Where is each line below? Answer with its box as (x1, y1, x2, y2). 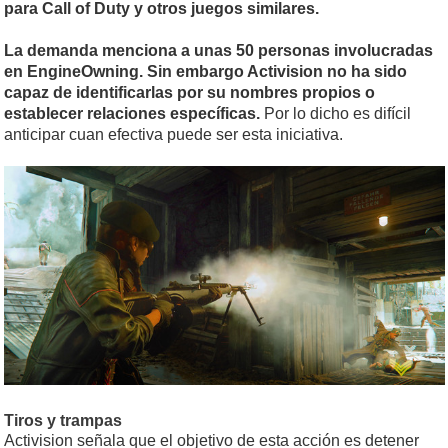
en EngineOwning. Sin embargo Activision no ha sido (4, 63, 407, 81)
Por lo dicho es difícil (260, 105, 411, 123)
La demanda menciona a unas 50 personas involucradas (4, 42, 433, 60)
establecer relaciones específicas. (4, 105, 260, 123)
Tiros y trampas (4, 411, 122, 429)
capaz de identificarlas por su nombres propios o (4, 84, 375, 102)
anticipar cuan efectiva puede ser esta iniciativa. (4, 126, 343, 144)
